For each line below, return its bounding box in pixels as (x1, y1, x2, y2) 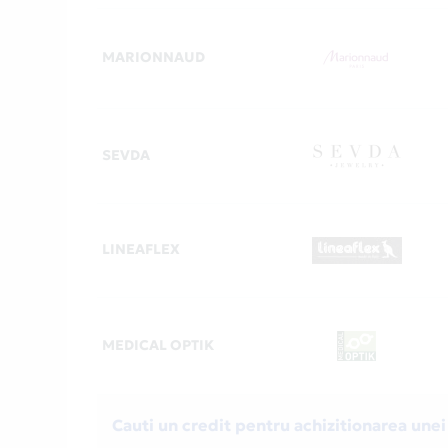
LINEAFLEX (102, 240, 181, 259)
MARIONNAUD (102, 48, 206, 67)
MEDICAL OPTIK (102, 335, 215, 354)
